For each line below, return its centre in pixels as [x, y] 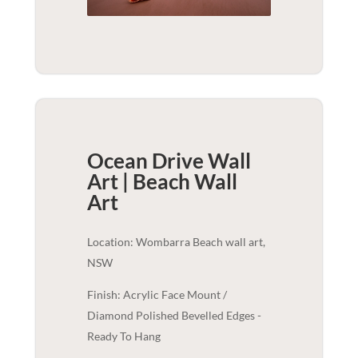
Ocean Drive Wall [169, 160]
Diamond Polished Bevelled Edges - [174, 315]
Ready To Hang [123, 336]
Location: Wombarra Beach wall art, [176, 241]
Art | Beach [138, 181]
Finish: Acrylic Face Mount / [157, 294]
